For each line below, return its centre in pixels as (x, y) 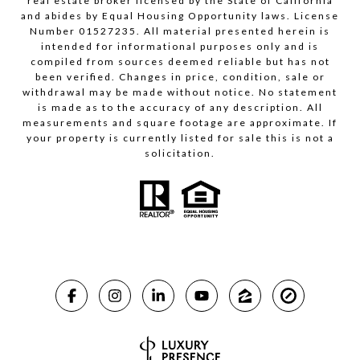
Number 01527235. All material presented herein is (180, 31)
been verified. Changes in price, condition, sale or (180, 77)
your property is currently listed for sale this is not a (180, 138)
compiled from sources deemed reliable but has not (180, 62)
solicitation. (180, 153)
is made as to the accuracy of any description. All (180, 108)
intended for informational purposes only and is (180, 47)
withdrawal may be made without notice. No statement (180, 92)
